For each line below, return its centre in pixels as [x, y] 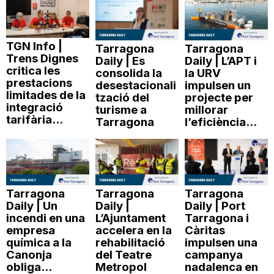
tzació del [122, 97]
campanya [213, 255]
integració [35, 107]
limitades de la [46, 95]
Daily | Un [32, 206]
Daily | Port [215, 206]
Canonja [29, 255]
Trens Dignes [42, 58]
